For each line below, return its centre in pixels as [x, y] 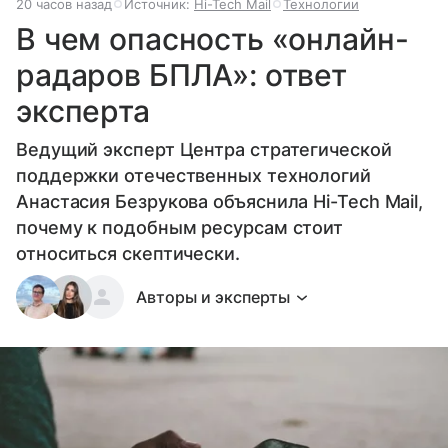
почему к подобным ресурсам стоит [180, 227]
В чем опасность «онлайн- [212, 38]
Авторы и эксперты [213, 296]
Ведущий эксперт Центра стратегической [204, 149]
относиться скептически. [128, 253]
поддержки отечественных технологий [193, 175]
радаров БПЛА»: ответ [182, 74]
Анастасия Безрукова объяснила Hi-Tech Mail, [220, 201]
